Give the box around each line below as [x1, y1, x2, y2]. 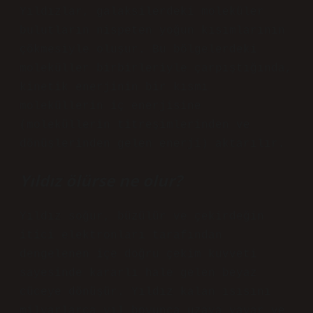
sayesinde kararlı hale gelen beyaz [20, 267, 257, 279]
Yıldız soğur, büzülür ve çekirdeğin [20, 210, 264, 223]
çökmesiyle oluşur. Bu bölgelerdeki [20, 43, 257, 56]
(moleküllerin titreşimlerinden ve [20, 119, 250, 131]
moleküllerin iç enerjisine [20, 100, 201, 112]
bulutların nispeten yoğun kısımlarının [20, 24, 285, 37]
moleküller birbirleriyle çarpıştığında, [20, 62, 292, 75]
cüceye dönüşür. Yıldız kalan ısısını [20, 286, 271, 298]
